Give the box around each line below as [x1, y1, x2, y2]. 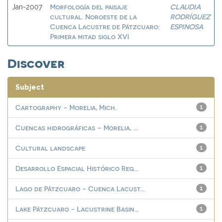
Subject [15, 83, 44, 91]
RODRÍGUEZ [170, 12, 210, 21]
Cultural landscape [15, 144, 85, 152]
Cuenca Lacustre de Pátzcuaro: [50, 22, 160, 31]
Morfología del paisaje [50, 2, 127, 11]
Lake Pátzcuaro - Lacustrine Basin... [15, 205, 139, 213]
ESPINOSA [170, 22, 203, 31]
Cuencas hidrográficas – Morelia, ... [15, 123, 138, 132]
